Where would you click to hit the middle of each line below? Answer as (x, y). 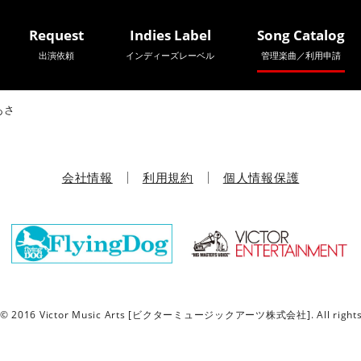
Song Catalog (301, 35)
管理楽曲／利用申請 (301, 55)
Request (56, 35)
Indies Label (170, 35)
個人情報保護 (261, 178)
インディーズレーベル (170, 55)
